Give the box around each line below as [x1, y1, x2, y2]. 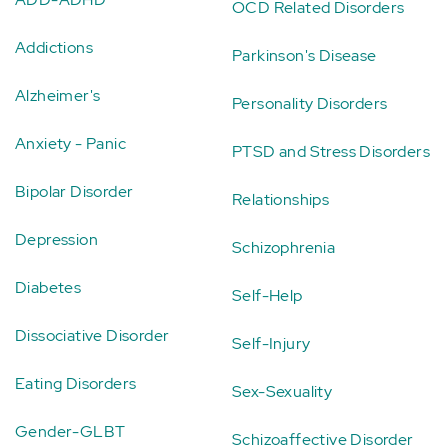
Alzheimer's [15, 84, 101, 106]
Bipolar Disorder [15, 180, 134, 202]
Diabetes [15, 276, 82, 298]
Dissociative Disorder [15, 324, 170, 346]
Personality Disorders [232, 92, 388, 114]
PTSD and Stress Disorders [232, 140, 430, 162]
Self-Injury [232, 332, 311, 354]
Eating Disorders [15, 372, 137, 394]
